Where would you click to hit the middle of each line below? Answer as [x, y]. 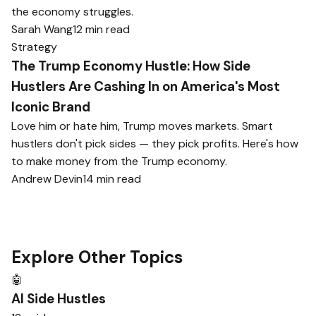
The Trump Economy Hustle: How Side [131, 66]
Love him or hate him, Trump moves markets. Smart [142, 126]
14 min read [112, 179]
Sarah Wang [42, 29]
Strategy [34, 47]
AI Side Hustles [59, 299]
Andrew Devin [47, 179]
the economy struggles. [72, 12]
